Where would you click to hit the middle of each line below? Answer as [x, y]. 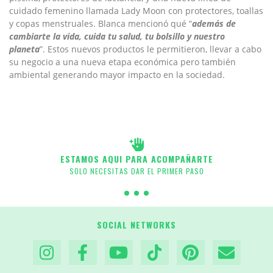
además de [214, 23]
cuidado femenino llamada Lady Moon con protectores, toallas [136, 10]
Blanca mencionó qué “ [145, 23]
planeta [24, 49]
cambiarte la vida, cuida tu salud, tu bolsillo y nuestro [117, 36]
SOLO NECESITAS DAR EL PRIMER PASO [136, 171]
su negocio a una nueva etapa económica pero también [122, 62]
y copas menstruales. [54, 23]
